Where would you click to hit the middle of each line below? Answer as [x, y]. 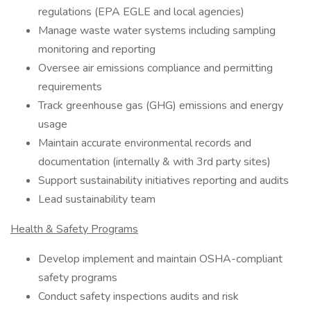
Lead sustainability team [97, 199]
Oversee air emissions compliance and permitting [155, 68]
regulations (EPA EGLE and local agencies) [141, 12]
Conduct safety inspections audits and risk [138, 296]
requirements [70, 87]
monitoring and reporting [97, 49]
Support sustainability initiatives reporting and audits [163, 180]
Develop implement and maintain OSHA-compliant [160, 259]
